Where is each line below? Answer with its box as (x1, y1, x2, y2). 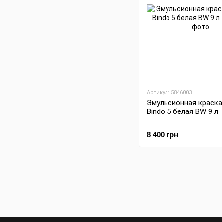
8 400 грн (147, 130, 178, 139)
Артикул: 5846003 (147, 89, 192, 96)
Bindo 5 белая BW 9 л (147, 107, 218, 116)
